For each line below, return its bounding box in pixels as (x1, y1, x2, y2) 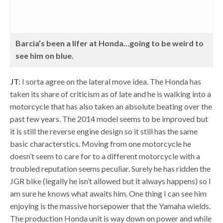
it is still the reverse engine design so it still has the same (10, 126, 198, 136)
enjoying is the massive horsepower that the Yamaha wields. (10, 201, 211, 211)
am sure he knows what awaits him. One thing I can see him (10, 189, 207, 198)
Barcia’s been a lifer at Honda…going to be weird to (15, 38, 204, 48)
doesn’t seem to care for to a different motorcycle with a (10, 151, 201, 161)
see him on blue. (15, 51, 74, 60)
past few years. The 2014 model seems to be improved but (10, 114, 209, 123)
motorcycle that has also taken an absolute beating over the (10, 102, 213, 111)
